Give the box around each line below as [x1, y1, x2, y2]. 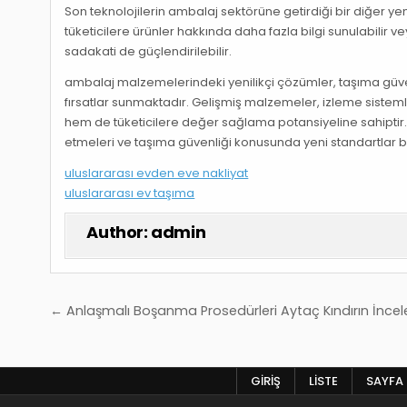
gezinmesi [49, 320, 187, 356]
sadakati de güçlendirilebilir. [65, 43, 233, 61]
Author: [86, 221, 152, 244]
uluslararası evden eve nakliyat [65, 164, 249, 183]
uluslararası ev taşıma [65, 184, 195, 203]
